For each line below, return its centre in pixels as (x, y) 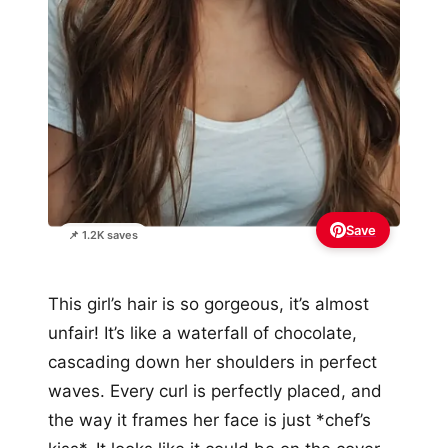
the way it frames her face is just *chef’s (209, 420)
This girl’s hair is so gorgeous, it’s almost (208, 304)
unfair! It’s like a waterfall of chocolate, (202, 333)
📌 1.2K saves (103, 235)
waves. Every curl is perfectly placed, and (215, 391)
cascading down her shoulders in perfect (212, 362)
